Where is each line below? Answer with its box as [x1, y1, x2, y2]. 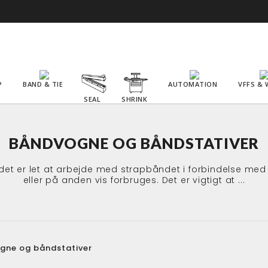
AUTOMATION [168, 79, 217, 89]
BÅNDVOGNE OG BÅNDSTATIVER [9, 133, 259, 152]
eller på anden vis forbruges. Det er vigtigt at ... [23, 173, 245, 186]
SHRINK [121, 94, 147, 103]
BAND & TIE [23, 79, 63, 89]
